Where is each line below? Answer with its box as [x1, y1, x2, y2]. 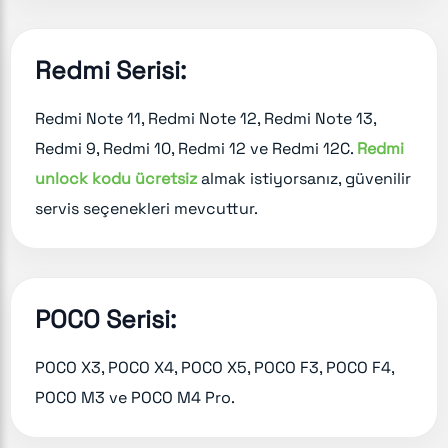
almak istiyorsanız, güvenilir [197, 167, 411, 189]
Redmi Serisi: [35, 53, 186, 86]
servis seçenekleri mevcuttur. [35, 197, 258, 219]
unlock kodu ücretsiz [35, 167, 197, 189]
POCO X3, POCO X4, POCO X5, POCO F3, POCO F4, [35, 356, 394, 378]
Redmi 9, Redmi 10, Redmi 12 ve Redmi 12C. [35, 137, 357, 159]
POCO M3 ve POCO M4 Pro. [35, 386, 235, 408]
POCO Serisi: [35, 302, 176, 335]
